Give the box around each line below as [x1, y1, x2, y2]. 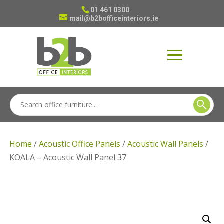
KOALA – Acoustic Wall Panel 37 [9, 152, 127, 163]
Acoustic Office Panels [39, 138, 121, 149]
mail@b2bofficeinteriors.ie [69, 14, 158, 22]
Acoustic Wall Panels [127, 138, 204, 149]
